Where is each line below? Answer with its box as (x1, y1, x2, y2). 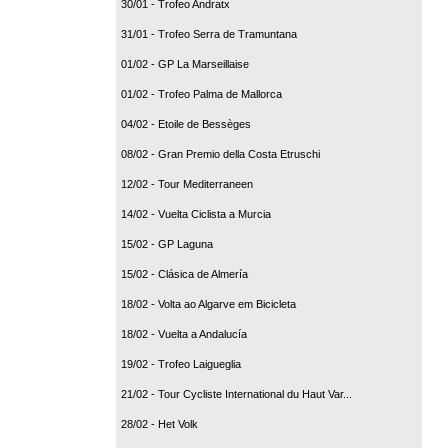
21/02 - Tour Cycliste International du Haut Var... (121, 387, 352, 400)
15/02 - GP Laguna (121, 237, 213, 250)
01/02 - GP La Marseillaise (121, 57, 249, 70)
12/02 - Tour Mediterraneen (121, 177, 253, 190)
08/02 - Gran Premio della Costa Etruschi (121, 147, 320, 160)
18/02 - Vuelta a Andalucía (121, 327, 247, 340)
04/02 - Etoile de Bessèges (121, 117, 251, 130)
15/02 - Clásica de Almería (121, 267, 248, 280)
